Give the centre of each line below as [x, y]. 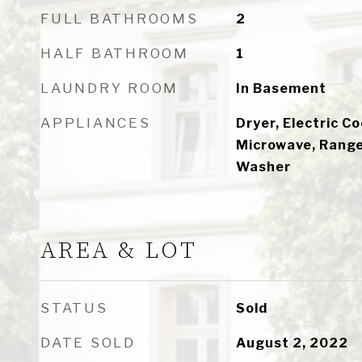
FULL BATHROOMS [120, 19]
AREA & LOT [119, 251]
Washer [263, 167]
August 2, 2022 [292, 343]
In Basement [281, 88]
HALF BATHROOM [115, 53]
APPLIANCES [96, 123]
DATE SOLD [88, 343]
